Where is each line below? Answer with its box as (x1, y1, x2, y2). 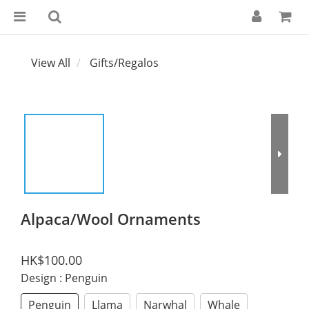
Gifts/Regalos (90, 55, 159, 70)
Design (21, 270, 59, 286)
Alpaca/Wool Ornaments (21, 208, 201, 229)
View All (31, 55, 70, 70)
